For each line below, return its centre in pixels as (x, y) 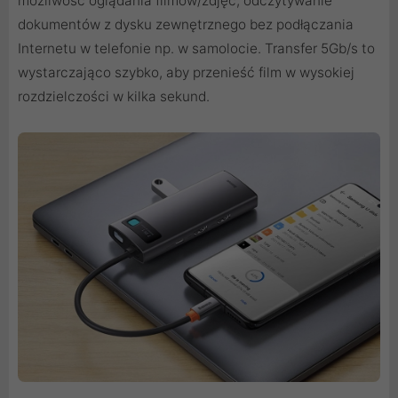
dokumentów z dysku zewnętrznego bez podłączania (186, 25)
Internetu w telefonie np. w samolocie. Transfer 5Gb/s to (196, 49)
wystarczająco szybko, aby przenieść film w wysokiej (186, 73)
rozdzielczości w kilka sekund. (114, 97)
